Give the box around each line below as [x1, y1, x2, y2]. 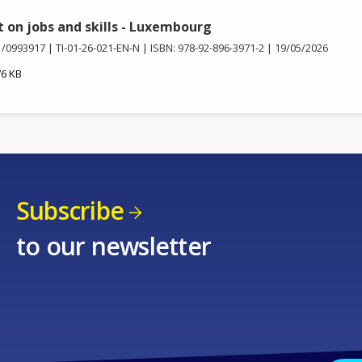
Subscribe [15, 194, 124, 228]
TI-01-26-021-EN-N [55, 40, 140, 56]
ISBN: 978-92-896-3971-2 [149, 40, 264, 56]
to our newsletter [15, 229, 212, 263]
